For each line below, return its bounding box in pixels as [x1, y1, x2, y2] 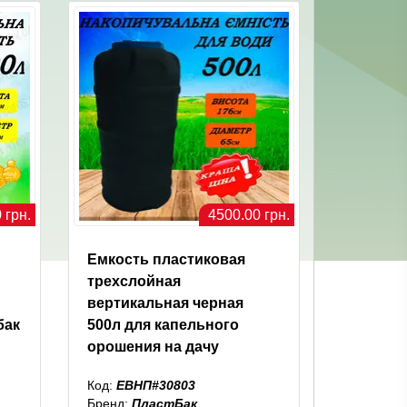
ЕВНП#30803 [116, 378, 196, 393]
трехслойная [87, 273, 182, 290]
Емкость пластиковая [87, 252, 246, 268]
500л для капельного [87, 317, 240, 333]
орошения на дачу [87, 339, 220, 355]
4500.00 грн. [207, 207, 290, 223]
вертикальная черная [87, 295, 244, 312]
